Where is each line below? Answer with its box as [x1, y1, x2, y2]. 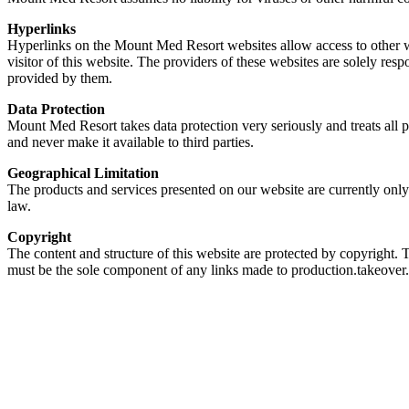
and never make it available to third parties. [7, 133, 254, 150]
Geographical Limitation [7, 164, 159, 181]
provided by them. [7, 69, 112, 86]
